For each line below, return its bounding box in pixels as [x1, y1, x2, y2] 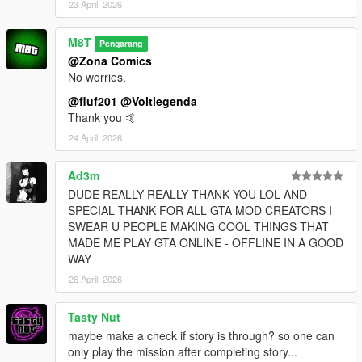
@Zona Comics [68, 52, 152, 69]
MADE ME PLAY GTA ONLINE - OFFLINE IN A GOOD [68, 234, 343, 250]
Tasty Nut [68, 308, 120, 325]
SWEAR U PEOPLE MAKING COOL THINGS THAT [68, 217, 329, 234]
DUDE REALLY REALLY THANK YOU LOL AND [68, 185, 307, 202]
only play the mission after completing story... [68, 343, 297, 360]
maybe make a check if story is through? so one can [68, 326, 335, 343]
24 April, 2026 [69, 130, 122, 144]
